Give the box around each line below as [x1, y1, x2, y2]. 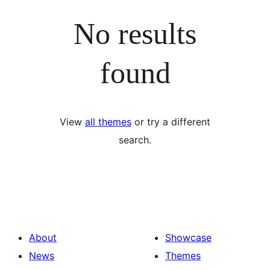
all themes [85, 116, 131, 128]
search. [119, 134, 151, 146]
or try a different [131, 116, 210, 128]
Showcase [165, 231, 212, 243]
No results [74, 16, 196, 51]
